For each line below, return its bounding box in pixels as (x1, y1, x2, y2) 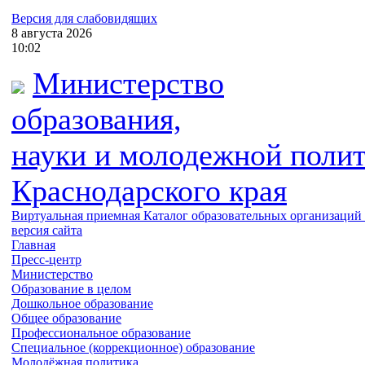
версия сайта (11, 223, 82, 237)
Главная (11, 238, 55, 252)
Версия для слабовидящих (11, 11, 157, 25)
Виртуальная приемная (11, 209, 143, 222)
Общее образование (11, 311, 121, 325)
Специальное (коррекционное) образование (11, 341, 255, 354)
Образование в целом (11, 282, 131, 296)
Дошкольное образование (11, 297, 153, 310)
